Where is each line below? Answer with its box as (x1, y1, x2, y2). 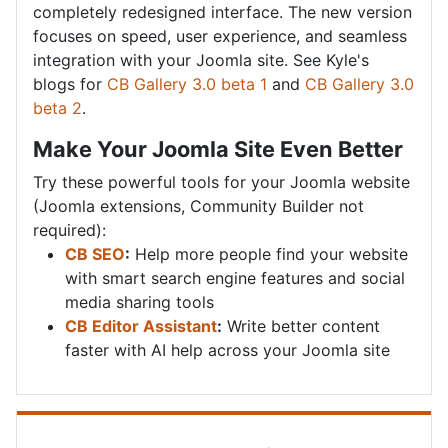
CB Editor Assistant (65, 315, 217, 336)
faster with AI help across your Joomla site (65, 339, 390, 360)
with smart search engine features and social (65, 267, 405, 288)
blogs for (33, 73, 107, 94)
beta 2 (33, 97, 82, 118)
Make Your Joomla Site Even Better (33, 135, 403, 162)
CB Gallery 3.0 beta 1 (107, 73, 267, 94)
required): (33, 219, 106, 240)
